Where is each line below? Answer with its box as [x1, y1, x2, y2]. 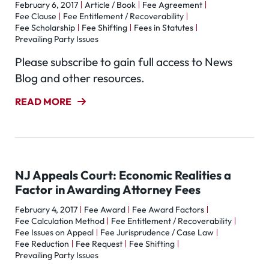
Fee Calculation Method [15, 216, 104, 226]
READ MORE [15, 95, 71, 107]
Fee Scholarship [15, 22, 75, 33]
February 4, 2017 [15, 204, 77, 215]
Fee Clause [15, 11, 56, 22]
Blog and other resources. [15, 71, 145, 85]
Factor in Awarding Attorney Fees [15, 182, 201, 197]
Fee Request [76, 238, 122, 249]
